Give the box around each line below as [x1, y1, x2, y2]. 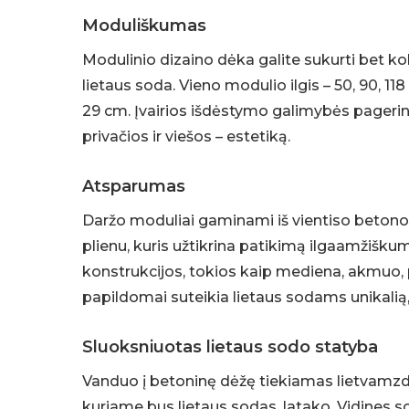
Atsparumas [82, 176, 186, 197]
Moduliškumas [82, 16, 207, 37]
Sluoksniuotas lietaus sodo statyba [82, 337, 379, 358]
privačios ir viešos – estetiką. [82, 128, 291, 146]
